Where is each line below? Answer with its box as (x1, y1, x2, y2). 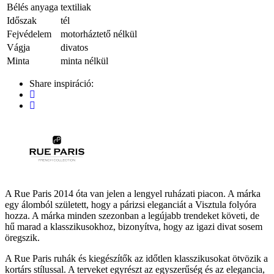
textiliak (61, 1, 91, 12)
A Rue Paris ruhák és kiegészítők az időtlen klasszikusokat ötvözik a (5, 253, 268, 264)
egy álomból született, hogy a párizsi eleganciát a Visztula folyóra (5, 199, 256, 210)
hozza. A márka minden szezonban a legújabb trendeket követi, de (5, 210, 259, 221)
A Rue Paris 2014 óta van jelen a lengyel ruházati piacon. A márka (5, 188, 261, 199)
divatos (61, 42, 88, 53)
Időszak (7, 15, 37, 26)
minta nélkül (61, 55, 108, 66)
